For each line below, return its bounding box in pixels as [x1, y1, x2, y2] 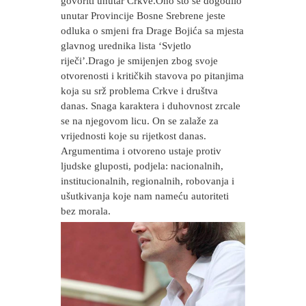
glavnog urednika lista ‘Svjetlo [61, 40, 191, 51]
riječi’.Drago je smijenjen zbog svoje [61, 55, 218, 66]
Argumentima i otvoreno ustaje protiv [61, 145, 221, 156]
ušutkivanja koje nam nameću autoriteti [61, 191, 229, 201]
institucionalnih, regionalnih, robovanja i [61, 176, 234, 186]
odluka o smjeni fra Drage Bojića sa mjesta [61, 25, 244, 36]
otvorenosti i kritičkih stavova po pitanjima [61, 70, 244, 81]
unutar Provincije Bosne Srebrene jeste [61, 10, 225, 21]
